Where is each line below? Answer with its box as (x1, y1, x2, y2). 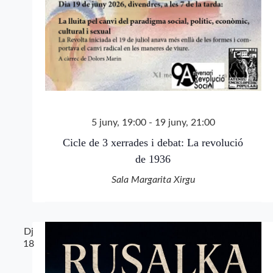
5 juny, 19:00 (91, 117, 146, 127)
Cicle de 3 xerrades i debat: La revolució (63, 136, 243, 149)
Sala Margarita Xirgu (111, 174, 195, 185)
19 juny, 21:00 (154, 117, 215, 127)
